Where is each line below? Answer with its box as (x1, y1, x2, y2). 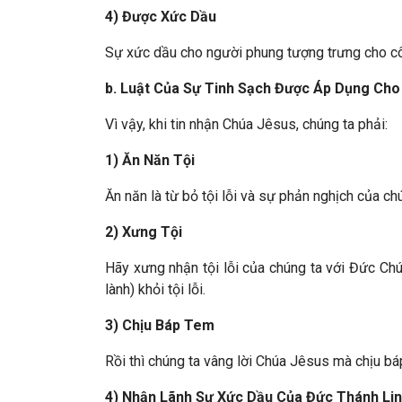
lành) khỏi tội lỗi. (105, 281, 205, 298)
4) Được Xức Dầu (105, 8, 216, 25)
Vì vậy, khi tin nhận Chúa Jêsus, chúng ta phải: (105, 116, 388, 133)
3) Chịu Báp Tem (105, 317, 214, 334)
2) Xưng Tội (105, 223, 182, 240)
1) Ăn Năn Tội (105, 152, 195, 169)
